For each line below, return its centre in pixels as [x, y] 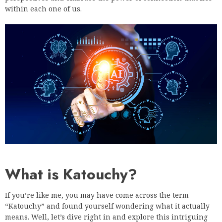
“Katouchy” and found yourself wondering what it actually [107, 206]
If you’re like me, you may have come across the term [97, 195]
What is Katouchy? [71, 174]
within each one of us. [43, 9]
